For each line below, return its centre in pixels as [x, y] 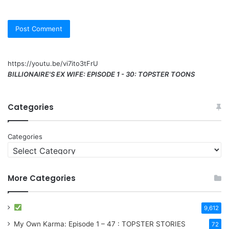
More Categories [42, 178]
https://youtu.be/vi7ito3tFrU [53, 63]
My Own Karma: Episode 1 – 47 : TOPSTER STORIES [100, 224]
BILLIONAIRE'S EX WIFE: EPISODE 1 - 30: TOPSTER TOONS [101, 74]
